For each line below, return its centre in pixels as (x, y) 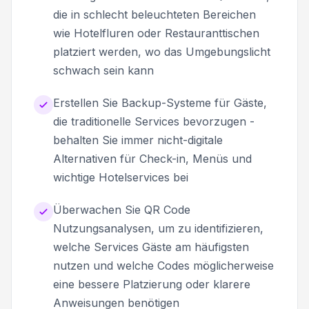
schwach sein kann (103, 70)
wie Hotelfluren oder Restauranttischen (156, 33)
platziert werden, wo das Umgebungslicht (162, 51)
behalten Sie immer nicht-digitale (138, 140)
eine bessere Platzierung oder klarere (152, 284)
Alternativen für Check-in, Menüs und (152, 158)
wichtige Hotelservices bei (121, 177)
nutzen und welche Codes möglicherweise (163, 265)
